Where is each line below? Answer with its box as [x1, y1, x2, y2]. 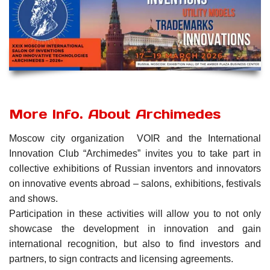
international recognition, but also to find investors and [9, 239, 261, 250]
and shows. [9, 193, 58, 204]
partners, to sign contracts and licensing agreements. [9, 254, 233, 265]
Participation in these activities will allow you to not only [9, 209, 261, 219]
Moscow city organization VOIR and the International [9, 133, 261, 144]
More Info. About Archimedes [9, 105, 221, 122]
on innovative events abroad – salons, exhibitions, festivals [9, 178, 261, 189]
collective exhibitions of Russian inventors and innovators [9, 163, 261, 174]
